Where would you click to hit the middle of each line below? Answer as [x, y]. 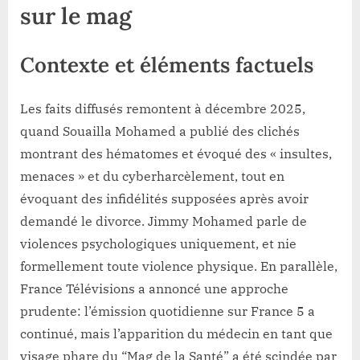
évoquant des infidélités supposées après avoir [164, 198]
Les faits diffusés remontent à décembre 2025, [163, 108]
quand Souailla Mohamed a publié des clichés [160, 131]
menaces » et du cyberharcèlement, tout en [152, 176]
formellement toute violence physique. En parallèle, [179, 266]
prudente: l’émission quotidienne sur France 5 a [168, 311]
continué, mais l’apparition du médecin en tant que [176, 333]
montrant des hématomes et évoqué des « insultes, [176, 153]
